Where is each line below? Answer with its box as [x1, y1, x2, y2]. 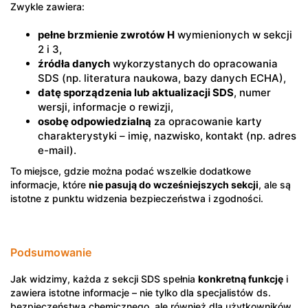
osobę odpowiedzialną [38, 115, 151, 128]
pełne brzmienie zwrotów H [38, 28, 175, 41]
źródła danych [38, 57, 110, 70]
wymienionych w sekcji [175, 28, 292, 41]
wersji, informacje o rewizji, [38, 100, 173, 113]
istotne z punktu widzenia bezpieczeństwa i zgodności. [10, 192, 263, 204]
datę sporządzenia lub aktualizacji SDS [38, 86, 234, 99]
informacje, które [10, 179, 89, 190]
